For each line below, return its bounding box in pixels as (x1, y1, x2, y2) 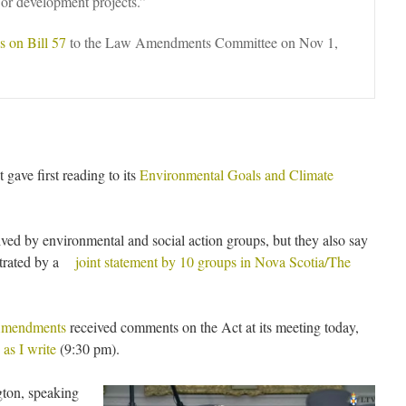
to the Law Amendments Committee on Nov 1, (66, 33, 338, 52)
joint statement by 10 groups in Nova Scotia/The (75, 252, 351, 271)
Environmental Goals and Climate (140, 165, 333, 184)
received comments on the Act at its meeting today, (66, 317, 359, 336)
